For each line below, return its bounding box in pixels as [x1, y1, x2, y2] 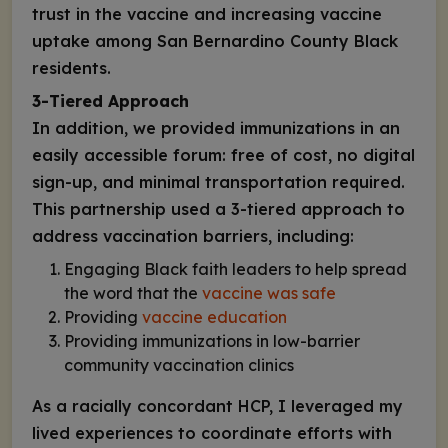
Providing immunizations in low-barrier [64, 330, 360, 351]
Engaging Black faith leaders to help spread [64, 258, 407, 279]
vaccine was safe [202, 282, 336, 303]
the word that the [64, 282, 202, 303]
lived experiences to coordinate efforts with [32, 422, 392, 443]
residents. [32, 57, 111, 78]
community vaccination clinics [64, 354, 294, 375]
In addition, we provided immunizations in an [32, 118, 400, 139]
